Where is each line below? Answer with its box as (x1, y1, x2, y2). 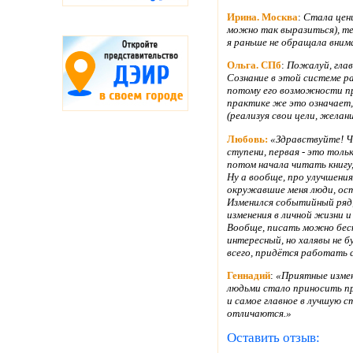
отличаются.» (227, 307, 292, 319)
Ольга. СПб (227, 59, 281, 72)
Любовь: (227, 132, 268, 145)
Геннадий (227, 269, 270, 281)
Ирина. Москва (227, 10, 298, 23)
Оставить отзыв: (227, 330, 320, 346)
